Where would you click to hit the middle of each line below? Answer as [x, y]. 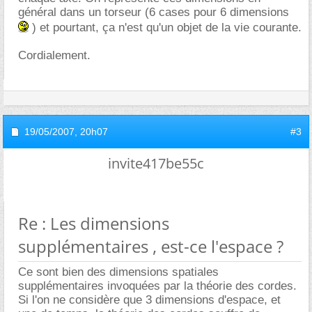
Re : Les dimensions [94, 223]
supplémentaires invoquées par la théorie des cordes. [157, 286]
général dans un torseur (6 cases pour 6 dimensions [154, 12]
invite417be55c [156, 163]
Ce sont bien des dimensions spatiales [118, 272]
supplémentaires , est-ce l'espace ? [151, 246]
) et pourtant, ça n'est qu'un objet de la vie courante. [165, 28]
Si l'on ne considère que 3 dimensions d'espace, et [149, 300]
